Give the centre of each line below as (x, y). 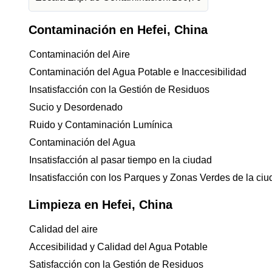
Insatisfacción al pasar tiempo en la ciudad (121, 160)
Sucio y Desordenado (76, 107)
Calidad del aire (63, 229)
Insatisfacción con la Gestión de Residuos (119, 90)
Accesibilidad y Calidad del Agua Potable (118, 247)
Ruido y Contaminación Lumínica (101, 125)
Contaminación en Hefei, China (118, 30)
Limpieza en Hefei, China (100, 205)
